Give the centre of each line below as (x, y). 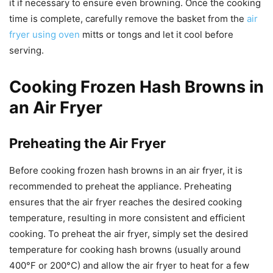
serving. (27, 50)
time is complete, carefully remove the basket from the (128, 18)
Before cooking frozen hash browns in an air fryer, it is (126, 170)
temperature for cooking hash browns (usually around (125, 249)
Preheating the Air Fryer (87, 143)
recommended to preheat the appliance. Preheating (120, 186)
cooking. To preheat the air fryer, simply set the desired (129, 233)
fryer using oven (44, 34)
